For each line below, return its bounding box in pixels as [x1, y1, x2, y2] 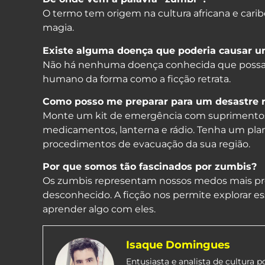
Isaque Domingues [126, 238, 230, 251]
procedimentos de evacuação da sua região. [43, 138, 250, 150]
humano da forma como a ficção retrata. [43, 73, 231, 85]
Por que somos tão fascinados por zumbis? [43, 161, 257, 173]
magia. [43, 22, 74, 34]
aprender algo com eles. [43, 203, 156, 215]
